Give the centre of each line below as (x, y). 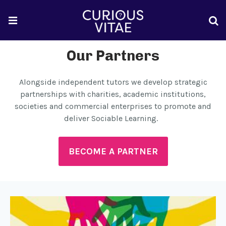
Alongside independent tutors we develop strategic (113, 82)
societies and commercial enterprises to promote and (113, 106)
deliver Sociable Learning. (111, 118)
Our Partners (113, 56)
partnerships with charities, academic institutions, (113, 94)
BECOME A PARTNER (113, 151)
